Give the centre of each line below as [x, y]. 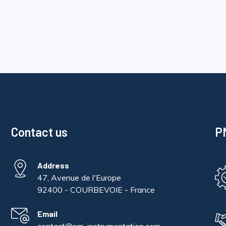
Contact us [40, 132]
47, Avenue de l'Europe [79, 177]
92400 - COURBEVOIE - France [96, 189]
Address [53, 165]
